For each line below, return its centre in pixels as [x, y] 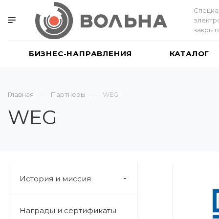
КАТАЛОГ [189, 54]
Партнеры [68, 94]
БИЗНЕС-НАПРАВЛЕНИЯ [80, 54]
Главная [21, 94]
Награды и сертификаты [68, 210]
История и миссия [55, 179]
